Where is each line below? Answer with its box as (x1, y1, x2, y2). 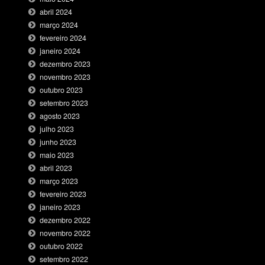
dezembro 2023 (40, 59, 91, 70)
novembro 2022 (40, 228, 91, 239)
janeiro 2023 (40, 202, 81, 213)
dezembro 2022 (40, 215, 91, 226)
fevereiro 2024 (40, 33, 87, 44)
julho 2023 (40, 124, 75, 135)
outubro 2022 (40, 241, 83, 252)
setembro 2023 (40, 98, 89, 109)
